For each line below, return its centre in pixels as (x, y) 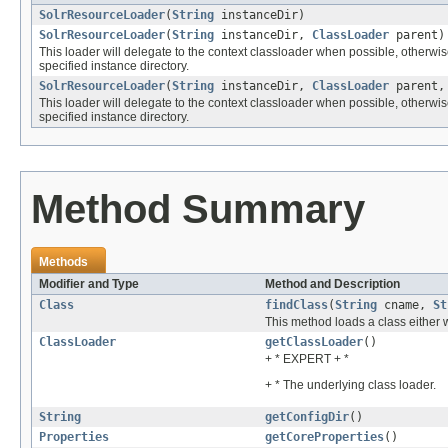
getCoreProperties (324, 437)
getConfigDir (307, 417)
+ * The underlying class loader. (350, 385)
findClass (296, 305)
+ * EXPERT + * (307, 359)
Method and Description (332, 284)
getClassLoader (314, 342)
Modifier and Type (89, 284)
